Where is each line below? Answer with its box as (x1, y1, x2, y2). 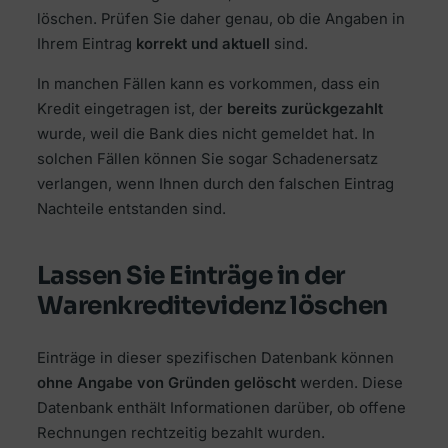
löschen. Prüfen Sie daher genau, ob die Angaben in (36, 9, 405, 28)
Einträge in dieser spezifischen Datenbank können (36, 349, 394, 368)
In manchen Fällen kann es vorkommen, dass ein (36, 74, 380, 93)
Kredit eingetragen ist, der (36, 99, 227, 118)
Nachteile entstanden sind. (36, 199, 226, 218)
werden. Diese (295, 374, 403, 393)
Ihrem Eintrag (36, 34, 136, 53)
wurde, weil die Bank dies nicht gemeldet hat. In (36, 124, 375, 143)
